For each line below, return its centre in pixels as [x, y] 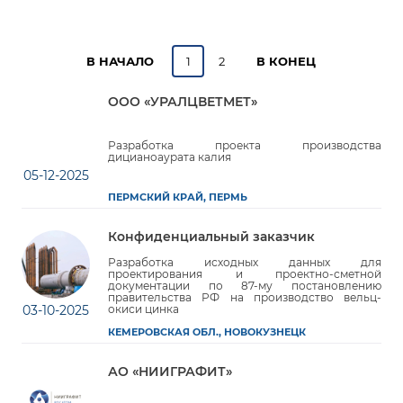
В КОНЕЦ [286, 61]
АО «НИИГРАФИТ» [170, 372]
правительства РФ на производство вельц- [245, 297]
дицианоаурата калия [170, 157]
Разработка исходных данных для [245, 262]
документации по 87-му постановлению [245, 286]
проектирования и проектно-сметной [245, 274]
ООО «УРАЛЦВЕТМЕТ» [183, 102]
